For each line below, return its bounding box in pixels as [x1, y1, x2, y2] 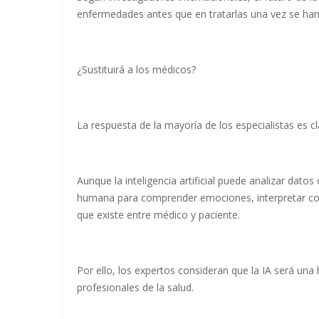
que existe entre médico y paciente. [77, 207, 240, 221]
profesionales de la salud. [77, 280, 194, 294]
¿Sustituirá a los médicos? [77, 62, 196, 76]
